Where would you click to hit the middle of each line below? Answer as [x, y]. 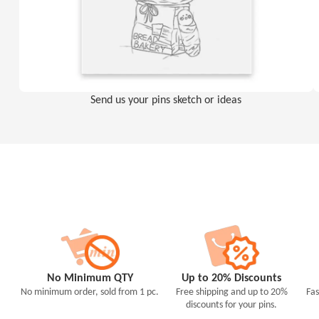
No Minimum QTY [90, 277]
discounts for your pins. [232, 304]
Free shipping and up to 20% [231, 292]
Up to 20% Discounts [232, 277]
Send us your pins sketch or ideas [166, 99]
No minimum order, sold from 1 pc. [90, 292]
